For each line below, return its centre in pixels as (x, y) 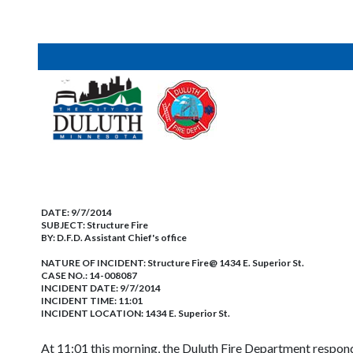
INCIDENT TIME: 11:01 (92, 301)
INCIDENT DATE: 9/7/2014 (101, 288)
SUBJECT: (64, 225)
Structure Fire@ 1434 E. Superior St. (226, 263)
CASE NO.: (65, 275)
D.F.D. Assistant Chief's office (122, 238)
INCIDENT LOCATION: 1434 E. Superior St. (136, 313)
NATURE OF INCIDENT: (94, 263)
